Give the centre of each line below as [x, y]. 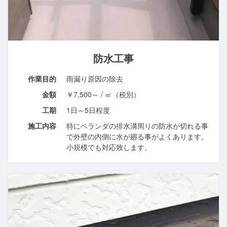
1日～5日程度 [88, 110]
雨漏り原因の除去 [95, 79]
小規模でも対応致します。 [109, 147]
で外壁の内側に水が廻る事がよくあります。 [138, 137]
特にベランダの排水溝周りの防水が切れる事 [138, 126]
